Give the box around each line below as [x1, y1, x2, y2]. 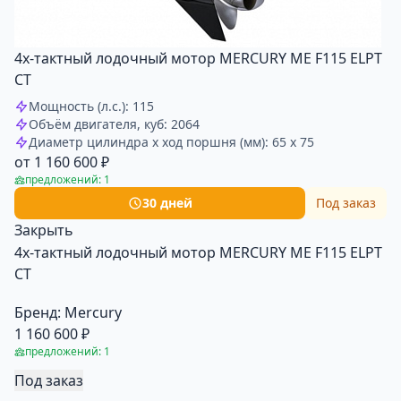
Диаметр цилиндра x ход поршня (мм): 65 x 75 [29, 133, 314, 150]
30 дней [141, 194, 192, 211]
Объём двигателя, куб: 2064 [29, 115, 200, 132]
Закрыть [14, 220, 73, 240]
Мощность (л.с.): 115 [29, 98, 154, 115]
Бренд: [14, 303, 61, 322]
